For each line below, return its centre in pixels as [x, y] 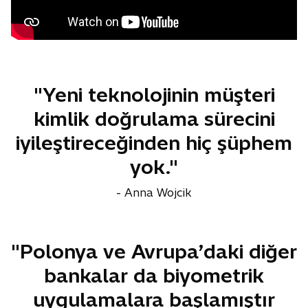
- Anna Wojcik [154, 193]
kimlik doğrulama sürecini [154, 119]
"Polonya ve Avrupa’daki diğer [154, 252]
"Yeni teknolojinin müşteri [154, 95]
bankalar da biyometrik [154, 276]
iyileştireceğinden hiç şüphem [154, 143]
